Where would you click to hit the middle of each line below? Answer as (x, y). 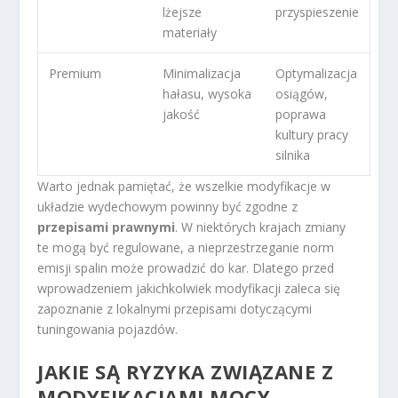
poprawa (301, 114)
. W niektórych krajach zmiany (261, 227)
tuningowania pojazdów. (108, 329)
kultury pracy (312, 134)
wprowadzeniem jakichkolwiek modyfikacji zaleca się (189, 288)
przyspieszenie (318, 12)
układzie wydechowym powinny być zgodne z (168, 206)
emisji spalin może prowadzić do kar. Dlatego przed (186, 267)
